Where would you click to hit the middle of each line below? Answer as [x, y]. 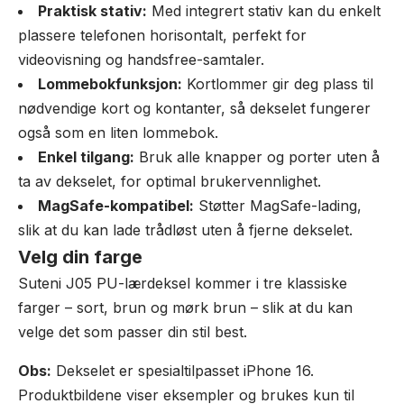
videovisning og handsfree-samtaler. [141, 60]
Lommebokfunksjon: [110, 84]
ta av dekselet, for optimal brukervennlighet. [170, 181]
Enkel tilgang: [86, 157]
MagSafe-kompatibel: [116, 206]
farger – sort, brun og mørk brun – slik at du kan [185, 308]
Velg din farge [80, 257]
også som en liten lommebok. [118, 133]
